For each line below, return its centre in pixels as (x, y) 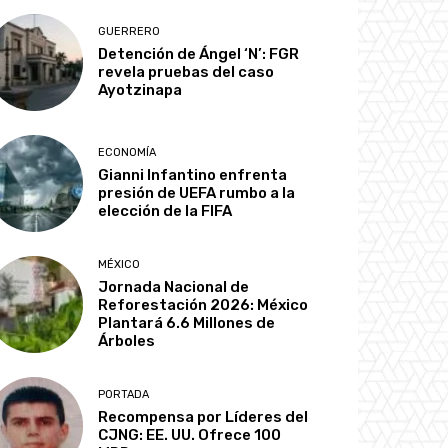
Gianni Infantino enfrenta (193, 175)
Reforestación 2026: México (203, 305)
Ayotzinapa (140, 89)
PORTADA (124, 395)
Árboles (127, 341)
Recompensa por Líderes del (203, 417)
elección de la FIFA (165, 211)
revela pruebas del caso (186, 71)
